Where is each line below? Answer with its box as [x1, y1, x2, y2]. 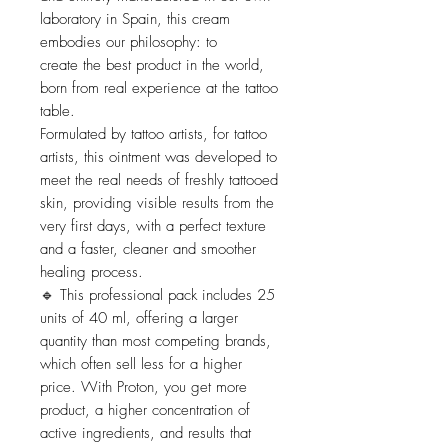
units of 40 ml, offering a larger [40, 308, 238, 329]
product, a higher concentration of [40, 400, 250, 421]
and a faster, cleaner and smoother [40, 239, 256, 260]
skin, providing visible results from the [40, 193, 274, 214]
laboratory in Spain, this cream [40, 9, 230, 30]
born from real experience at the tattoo [40, 78, 278, 99]
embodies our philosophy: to [40, 32, 217, 53]
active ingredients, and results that [40, 423, 251, 444]
